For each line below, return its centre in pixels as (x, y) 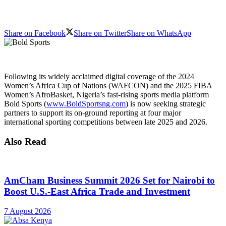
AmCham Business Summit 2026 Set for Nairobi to (109, 181)
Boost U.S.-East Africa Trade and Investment (97, 192)
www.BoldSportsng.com (86, 103)
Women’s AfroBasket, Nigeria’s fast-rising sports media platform (106, 94)
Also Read (25, 141)
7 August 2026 (27, 211)
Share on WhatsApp (159, 33)
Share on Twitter (100, 33)
